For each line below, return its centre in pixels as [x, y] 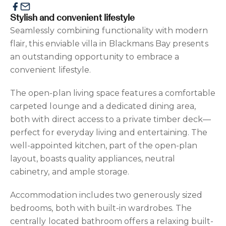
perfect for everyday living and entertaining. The [109, 132]
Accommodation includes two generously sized [106, 195]
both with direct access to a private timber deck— [111, 119]
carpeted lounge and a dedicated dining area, [103, 106]
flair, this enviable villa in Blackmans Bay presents [109, 43]
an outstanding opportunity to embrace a [95, 56]
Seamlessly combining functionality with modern [109, 30]
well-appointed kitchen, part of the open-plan [104, 145]
